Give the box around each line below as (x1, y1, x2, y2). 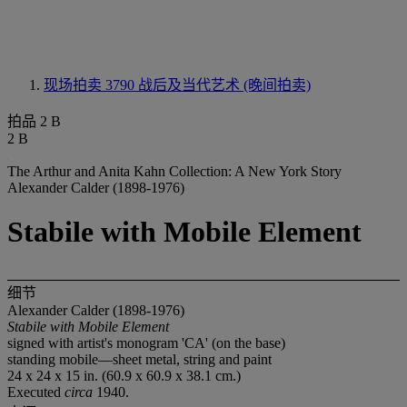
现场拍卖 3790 (44, 77, 138, 93)
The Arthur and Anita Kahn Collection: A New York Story (7, 164, 342, 179)
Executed (7, 383, 65, 400)
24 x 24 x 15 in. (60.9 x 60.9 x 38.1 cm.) (7, 367, 241, 383)
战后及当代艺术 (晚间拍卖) (138, 77, 311, 93)
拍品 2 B (7, 114, 61, 129)
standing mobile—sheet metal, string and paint (7, 351, 272, 367)
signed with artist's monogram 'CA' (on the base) (7, 334, 285, 351)
